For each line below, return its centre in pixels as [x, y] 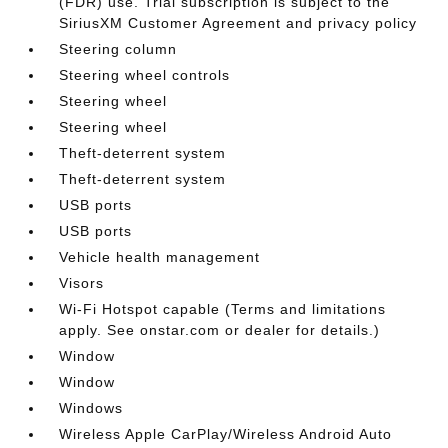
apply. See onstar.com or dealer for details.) [220, 330]
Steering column [118, 49]
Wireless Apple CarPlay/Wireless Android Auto [226, 434]
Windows [91, 408]
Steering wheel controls [145, 75]
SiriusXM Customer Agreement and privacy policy [238, 23]
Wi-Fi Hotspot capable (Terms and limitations [223, 309]
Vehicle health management [160, 257]
